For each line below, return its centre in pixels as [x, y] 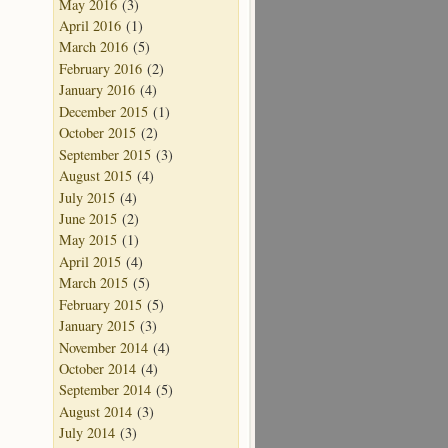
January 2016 [97, 90]
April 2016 [90, 26]
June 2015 [88, 218]
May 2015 [88, 240]
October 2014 [97, 369]
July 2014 [87, 433]
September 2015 [105, 154]
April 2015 [90, 261]
